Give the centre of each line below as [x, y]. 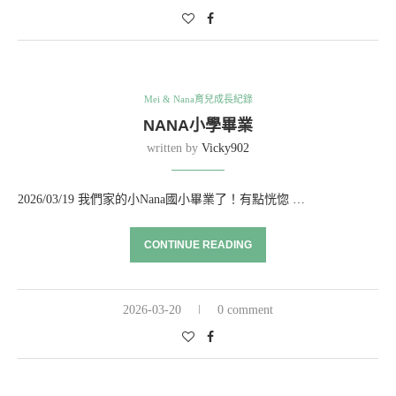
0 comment [245, 310]
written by [174, 148]
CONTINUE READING [198, 245]
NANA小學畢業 [198, 126]
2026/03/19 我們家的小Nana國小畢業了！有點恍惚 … [161, 199]
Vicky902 [225, 148]
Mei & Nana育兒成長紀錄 [198, 99]
